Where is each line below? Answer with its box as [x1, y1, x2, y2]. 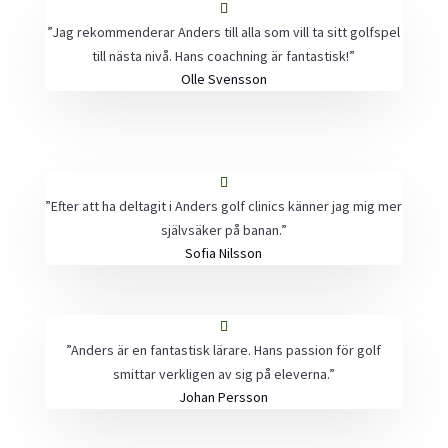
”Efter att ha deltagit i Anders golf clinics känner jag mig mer [45, 197, 403, 215]
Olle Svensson [180, 70, 267, 88]
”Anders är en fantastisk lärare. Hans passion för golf [66, 341, 382, 359]
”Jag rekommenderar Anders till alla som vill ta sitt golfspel [47, 23, 401, 41]
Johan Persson [179, 388, 269, 406]
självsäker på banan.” [160, 221, 287, 239]
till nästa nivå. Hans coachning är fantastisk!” [92, 47, 356, 65]
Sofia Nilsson [185, 244, 263, 262]
